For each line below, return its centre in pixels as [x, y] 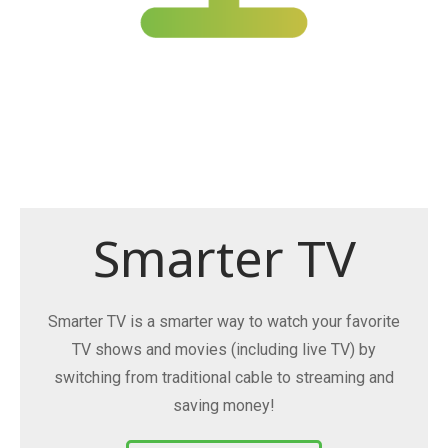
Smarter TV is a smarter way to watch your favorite [224, 322]
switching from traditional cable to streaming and [224, 378]
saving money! [224, 406]
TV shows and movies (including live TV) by [224, 350]
